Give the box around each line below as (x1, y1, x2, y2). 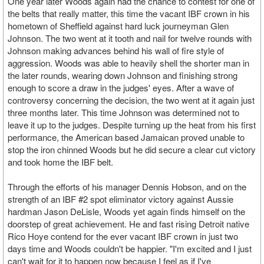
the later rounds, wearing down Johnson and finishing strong (8, 69, 237, 81)
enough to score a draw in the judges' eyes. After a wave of (8, 81, 234, 94)
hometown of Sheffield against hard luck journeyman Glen (8, 19, 229, 32)
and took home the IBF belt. (8, 156, 113, 168)
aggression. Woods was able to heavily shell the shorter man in (8, 57, 249, 69)
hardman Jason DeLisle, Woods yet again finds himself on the (8, 205, 245, 217)
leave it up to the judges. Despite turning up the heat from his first (8, 118, 256, 131)
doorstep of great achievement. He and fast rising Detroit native (8, 217, 249, 230)
